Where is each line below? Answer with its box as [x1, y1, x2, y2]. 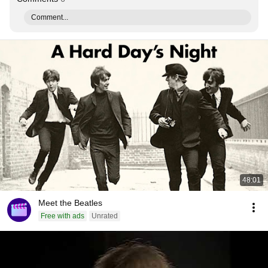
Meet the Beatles [38, 198, 102, 208]
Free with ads [41, 212, 84, 220]
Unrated [92, 212, 118, 220]
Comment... [31, 13, 68, 22]
